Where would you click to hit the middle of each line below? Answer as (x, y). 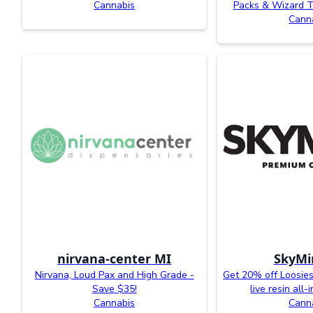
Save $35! (114, 289)
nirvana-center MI (115, 258)
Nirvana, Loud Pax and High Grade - (114, 275)
